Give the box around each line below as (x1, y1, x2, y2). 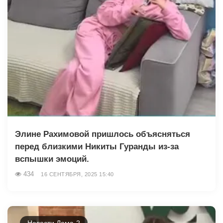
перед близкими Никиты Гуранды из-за (15, 141, 179, 151)
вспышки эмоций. (15, 154, 89, 164)
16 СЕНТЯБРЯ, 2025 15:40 (41, 171, 114, 177)
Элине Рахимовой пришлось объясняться (15, 129, 190, 139)
